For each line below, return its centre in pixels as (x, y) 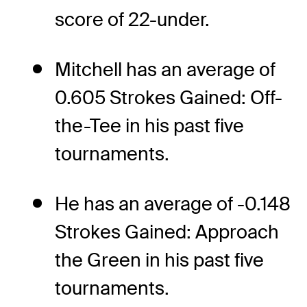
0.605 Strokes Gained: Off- (169, 97)
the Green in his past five (159, 260)
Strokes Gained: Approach (167, 232)
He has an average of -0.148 (173, 204)
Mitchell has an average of (165, 69)
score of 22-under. (132, 19)
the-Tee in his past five (149, 125)
